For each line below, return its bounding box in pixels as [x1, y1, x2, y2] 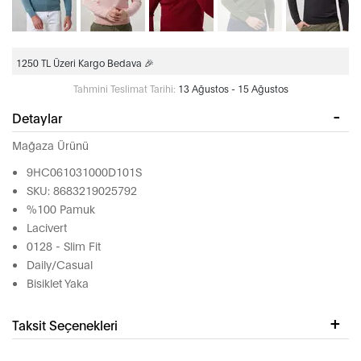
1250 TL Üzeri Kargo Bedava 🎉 [16, 56, 154, 69]
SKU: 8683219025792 [27, 182, 137, 198]
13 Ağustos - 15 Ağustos [177, 82, 288, 95]
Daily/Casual [27, 256, 93, 272]
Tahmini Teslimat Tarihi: [73, 82, 176, 95]
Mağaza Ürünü [12, 137, 89, 153]
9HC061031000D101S [27, 164, 142, 180]
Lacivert [27, 219, 67, 235]
